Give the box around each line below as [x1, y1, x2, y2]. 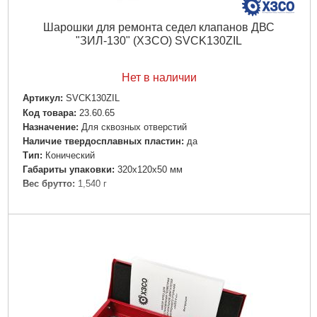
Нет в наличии [121, 71, 197, 84]
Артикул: [22, 93, 63, 104]
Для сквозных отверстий [81, 121, 187, 132]
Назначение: [22, 121, 79, 132]
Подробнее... [125, 206, 193, 219]
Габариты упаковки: [22, 163, 115, 175]
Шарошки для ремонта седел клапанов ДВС [43, 21, 275, 34]
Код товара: [22, 107, 76, 118]
